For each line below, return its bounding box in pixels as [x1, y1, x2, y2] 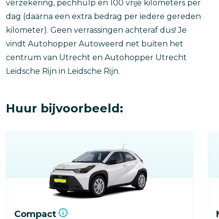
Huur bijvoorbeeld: [6, 101, 123, 115]
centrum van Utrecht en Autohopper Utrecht [6, 52, 187, 62]
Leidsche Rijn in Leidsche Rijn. [6, 66, 122, 76]
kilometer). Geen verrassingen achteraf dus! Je [6, 25, 187, 35]
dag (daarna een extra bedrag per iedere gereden [6, 11, 201, 21]
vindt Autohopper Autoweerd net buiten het [6, 39, 183, 48]
